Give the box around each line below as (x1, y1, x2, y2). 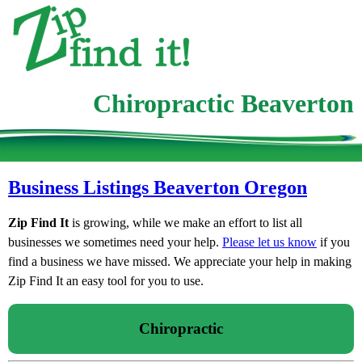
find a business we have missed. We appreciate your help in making (8, 254, 351, 268)
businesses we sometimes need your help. (8, 234, 222, 249)
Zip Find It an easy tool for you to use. (8, 273, 204, 288)
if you (317, 234, 350, 249)
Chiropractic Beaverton (93, 89, 354, 119)
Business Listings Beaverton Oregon (8, 176, 307, 198)
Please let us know (222, 234, 317, 249)
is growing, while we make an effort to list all (69, 215, 302, 229)
